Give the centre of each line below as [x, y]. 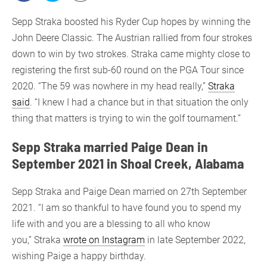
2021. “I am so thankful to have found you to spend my [127, 207]
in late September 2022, [195, 240]
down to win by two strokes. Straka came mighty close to [131, 54]
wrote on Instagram [104, 240]
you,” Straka [38, 240]
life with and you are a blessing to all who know [111, 223]
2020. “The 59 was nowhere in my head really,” [110, 86]
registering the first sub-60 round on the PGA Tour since [128, 70]
